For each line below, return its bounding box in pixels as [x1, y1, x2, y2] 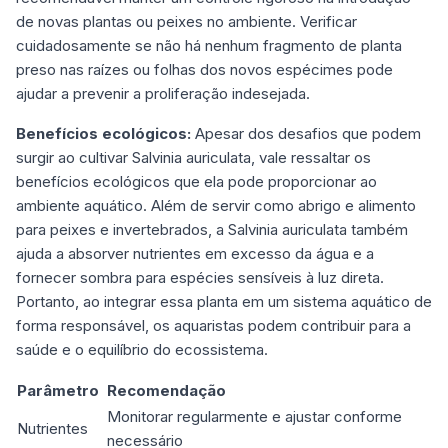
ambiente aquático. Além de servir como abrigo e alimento [16, 196, 416, 216]
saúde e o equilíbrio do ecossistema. [16, 340, 268, 360]
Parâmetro [17, 381, 99, 401]
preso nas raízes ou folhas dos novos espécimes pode [16, 60, 393, 80]
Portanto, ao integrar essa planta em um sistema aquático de [16, 292, 432, 312]
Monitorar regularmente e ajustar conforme [107, 407, 402, 427]
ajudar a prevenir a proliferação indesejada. [16, 84, 310, 104]
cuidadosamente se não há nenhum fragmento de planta [16, 36, 402, 56]
